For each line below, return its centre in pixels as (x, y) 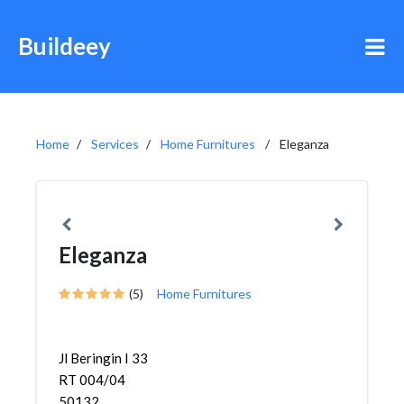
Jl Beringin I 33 (103, 358)
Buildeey (64, 46)
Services (115, 144)
